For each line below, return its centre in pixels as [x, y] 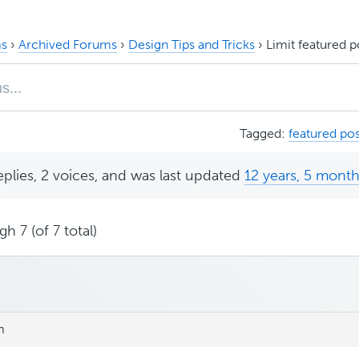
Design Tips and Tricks [192, 44]
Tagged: [264, 133]
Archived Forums [68, 44]
